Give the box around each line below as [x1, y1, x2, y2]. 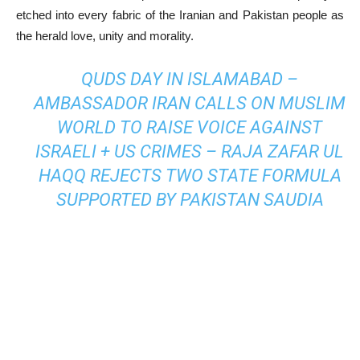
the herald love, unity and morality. [16, 29, 194, 43]
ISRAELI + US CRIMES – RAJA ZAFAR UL [35, 141, 345, 162]
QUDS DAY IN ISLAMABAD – [81, 69, 299, 89]
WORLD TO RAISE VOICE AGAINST [57, 117, 323, 137]
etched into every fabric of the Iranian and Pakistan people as [16, 8, 344, 22]
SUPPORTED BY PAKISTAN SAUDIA [55, 190, 324, 210]
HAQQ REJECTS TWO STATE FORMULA [38, 166, 342, 186]
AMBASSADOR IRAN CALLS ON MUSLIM [34, 93, 346, 113]
